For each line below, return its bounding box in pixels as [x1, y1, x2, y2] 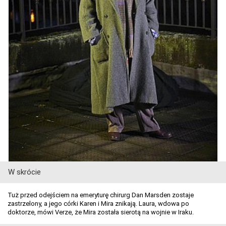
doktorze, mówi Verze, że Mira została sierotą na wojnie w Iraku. [8, 208, 194, 216]
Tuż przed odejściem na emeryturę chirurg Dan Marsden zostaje [8, 191, 194, 199]
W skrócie [8, 167, 41, 177]
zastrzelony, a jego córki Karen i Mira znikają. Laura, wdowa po [8, 200, 189, 208]
